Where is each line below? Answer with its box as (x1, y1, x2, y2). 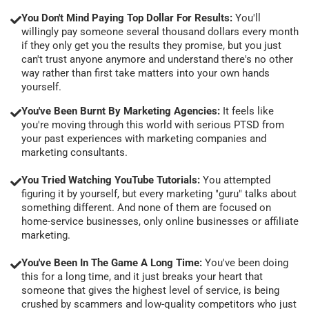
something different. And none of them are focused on (21, 201, 271, 214)
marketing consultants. (21, 146, 128, 159)
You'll (235, 11, 261, 24)
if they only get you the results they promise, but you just (21, 39, 281, 52)
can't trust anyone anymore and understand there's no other (21, 52, 293, 66)
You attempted (200, 173, 270, 186)
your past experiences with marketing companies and (21, 132, 266, 145)
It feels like (223, 104, 274, 117)
